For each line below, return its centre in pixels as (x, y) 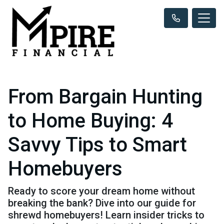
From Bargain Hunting (105, 96)
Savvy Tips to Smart (97, 144)
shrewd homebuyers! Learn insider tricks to (106, 215)
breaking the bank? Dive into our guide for (102, 203)
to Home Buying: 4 (90, 120)
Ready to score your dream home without (101, 191)
